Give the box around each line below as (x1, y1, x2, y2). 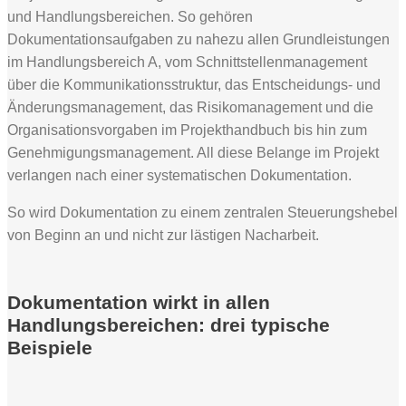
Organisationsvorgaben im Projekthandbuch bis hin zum (7, 122, 367, 139)
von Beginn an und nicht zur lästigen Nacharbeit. (7, 227, 319, 244)
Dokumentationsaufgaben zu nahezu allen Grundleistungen (7, 32, 390, 48)
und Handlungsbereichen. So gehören (7, 9, 253, 25)
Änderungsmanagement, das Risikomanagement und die (7, 100, 373, 116)
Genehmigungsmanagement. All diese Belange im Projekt (7, 145, 379, 161)
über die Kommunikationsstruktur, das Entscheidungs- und (7, 77, 381, 93)
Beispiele (7, 337, 92, 359)
